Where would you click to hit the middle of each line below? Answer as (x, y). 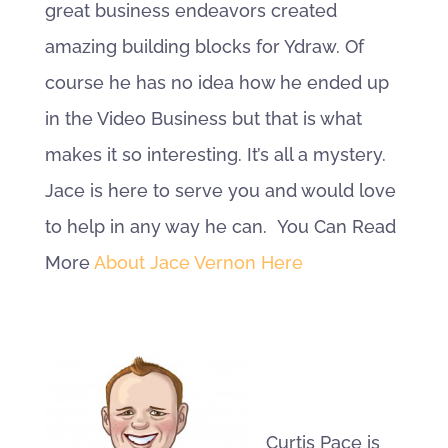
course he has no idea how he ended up (216, 82)
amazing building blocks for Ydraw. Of (204, 46)
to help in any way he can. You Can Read (220, 226)
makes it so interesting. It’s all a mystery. (215, 154)
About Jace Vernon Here (198, 262)
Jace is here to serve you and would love (220, 190)
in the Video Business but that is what (203, 118)
